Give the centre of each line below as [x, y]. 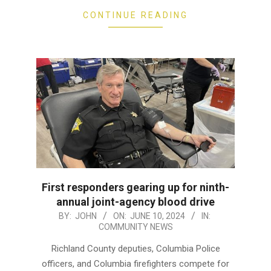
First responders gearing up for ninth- [135, 187]
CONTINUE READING [135, 15]
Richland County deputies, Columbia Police [135, 248]
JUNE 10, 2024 [158, 216]
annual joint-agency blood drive [135, 201]
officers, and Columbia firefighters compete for [135, 263]
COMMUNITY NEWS [135, 227]
